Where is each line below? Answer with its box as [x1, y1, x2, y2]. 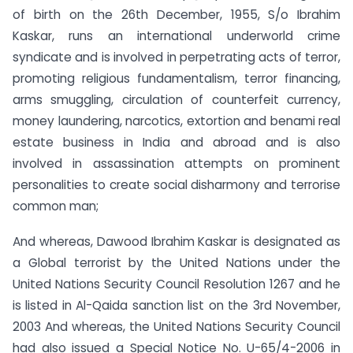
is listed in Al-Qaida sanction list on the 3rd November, [13, 296, 340, 314]
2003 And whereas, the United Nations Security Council [13, 318, 340, 335]
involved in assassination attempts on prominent [13, 154, 340, 172]
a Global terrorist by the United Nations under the [13, 254, 340, 271]
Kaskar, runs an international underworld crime [13, 27, 340, 44]
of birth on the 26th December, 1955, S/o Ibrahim [13, 6, 340, 23]
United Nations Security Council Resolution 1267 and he [13, 275, 340, 292]
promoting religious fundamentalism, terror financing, [13, 69, 340, 87]
